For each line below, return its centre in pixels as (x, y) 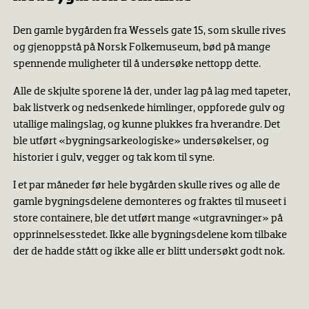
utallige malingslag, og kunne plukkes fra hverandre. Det (146, 124)
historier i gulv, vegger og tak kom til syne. (113, 158)
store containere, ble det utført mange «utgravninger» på (148, 218)
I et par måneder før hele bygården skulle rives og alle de (146, 185)
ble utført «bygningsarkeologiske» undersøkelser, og (141, 141)
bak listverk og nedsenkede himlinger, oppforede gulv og (149, 108)
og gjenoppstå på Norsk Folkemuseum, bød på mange (141, 47)
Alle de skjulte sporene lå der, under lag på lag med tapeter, (151, 91)
